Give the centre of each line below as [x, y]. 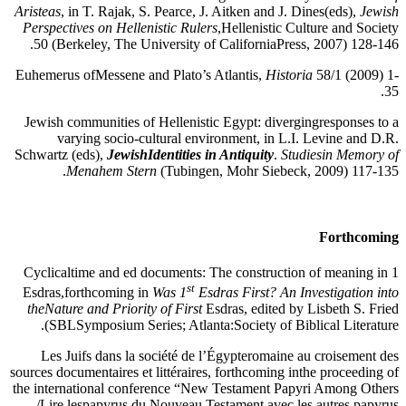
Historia [289, 74]
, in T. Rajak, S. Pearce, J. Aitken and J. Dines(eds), [210, 11]
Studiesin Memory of [340, 154]
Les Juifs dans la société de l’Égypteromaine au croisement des [220, 356]
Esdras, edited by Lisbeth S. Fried [302, 309]
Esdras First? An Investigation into [297, 293]
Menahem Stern [111, 170]
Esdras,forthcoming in [87, 293]
